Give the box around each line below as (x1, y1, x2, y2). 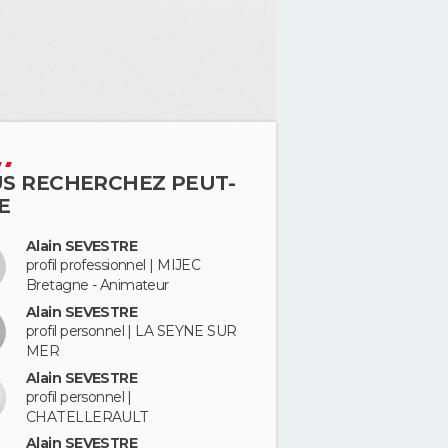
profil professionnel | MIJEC (26, 256, 201, 274)
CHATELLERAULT (26, 407, 149, 426)
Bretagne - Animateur (26, 276, 169, 294)
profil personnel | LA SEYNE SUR (26, 321, 237, 340)
